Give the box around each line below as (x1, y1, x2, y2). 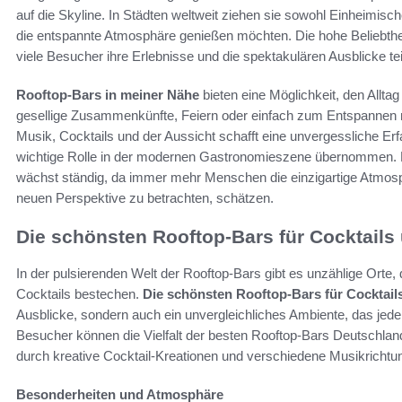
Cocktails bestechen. (16, 285, 143, 301)
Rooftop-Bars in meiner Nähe (16, 87, 199, 103)
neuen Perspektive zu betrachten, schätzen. (16, 190, 274, 206)
